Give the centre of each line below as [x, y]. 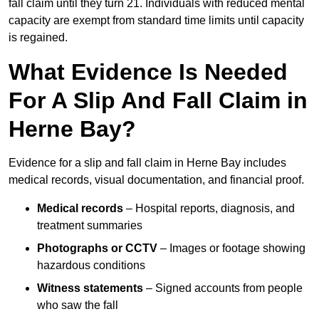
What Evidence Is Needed [148, 72]
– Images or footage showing [231, 249]
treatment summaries [90, 226]
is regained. [38, 38]
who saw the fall [78, 305]
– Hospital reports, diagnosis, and [209, 209]
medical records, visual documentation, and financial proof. [156, 180]
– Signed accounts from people [223, 288]
